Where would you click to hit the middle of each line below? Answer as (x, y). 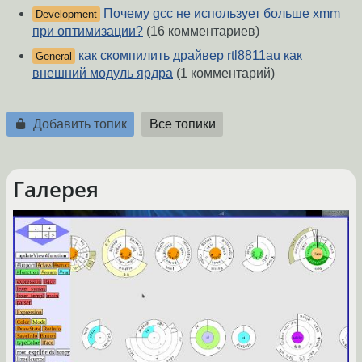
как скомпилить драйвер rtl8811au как (190, 55)
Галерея (56, 189)
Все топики (182, 124)
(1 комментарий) (224, 73)
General (54, 56)
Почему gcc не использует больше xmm (222, 13)
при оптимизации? (88, 31)
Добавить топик (78, 124)
